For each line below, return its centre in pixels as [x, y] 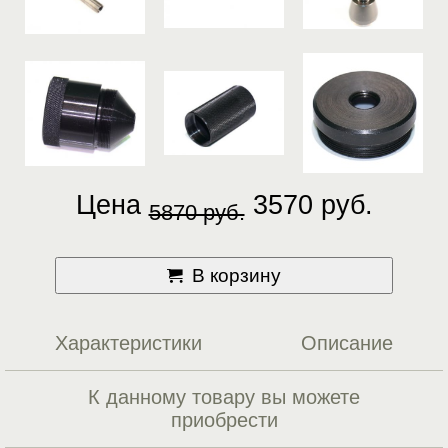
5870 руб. [196, 213]
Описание [347, 342]
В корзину [236, 275]
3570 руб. [308, 205]
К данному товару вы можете [224, 396]
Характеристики [128, 342]
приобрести [224, 419]
